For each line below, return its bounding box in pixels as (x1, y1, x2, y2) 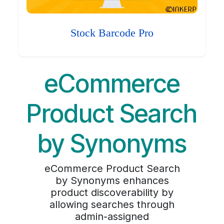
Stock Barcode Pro (70, 27, 153, 39)
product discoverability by (50, 186, 173, 199)
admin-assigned (75, 210, 149, 223)
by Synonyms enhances (55, 174, 169, 187)
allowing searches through (49, 198, 174, 211)
